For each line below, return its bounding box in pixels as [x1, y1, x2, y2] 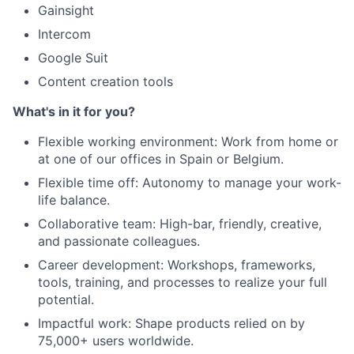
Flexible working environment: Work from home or [38, 133, 338, 149]
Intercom [38, 25, 91, 42]
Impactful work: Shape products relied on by [38, 314, 305, 331]
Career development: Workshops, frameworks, [38, 256, 315, 273]
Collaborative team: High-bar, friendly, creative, [38, 215, 322, 232]
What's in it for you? [13, 103, 135, 119]
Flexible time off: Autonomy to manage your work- [38, 174, 341, 190]
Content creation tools [38, 73, 173, 89]
